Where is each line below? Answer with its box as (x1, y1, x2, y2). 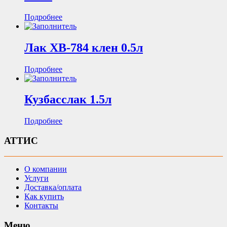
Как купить (24, 192, 64, 201)
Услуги (24, 173, 49, 182)
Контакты (24, 201, 58, 210)
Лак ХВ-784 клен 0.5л (24, 41, 143, 54)
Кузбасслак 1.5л (24, 93, 111, 106)
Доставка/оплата (24, 182, 82, 192)
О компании (24, 164, 67, 173)
